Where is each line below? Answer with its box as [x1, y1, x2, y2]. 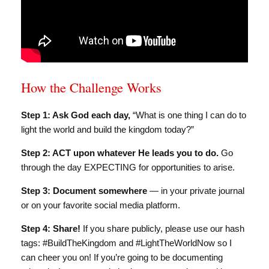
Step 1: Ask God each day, [21, 109, 130, 120]
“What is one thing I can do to [130, 109, 246, 120]
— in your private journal [147, 185, 244, 196]
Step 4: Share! [21, 223, 80, 234]
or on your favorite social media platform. [21, 199, 180, 210]
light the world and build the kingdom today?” [21, 124, 194, 134]
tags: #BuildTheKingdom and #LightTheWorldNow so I [21, 237, 232, 248]
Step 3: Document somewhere [21, 185, 147, 196]
